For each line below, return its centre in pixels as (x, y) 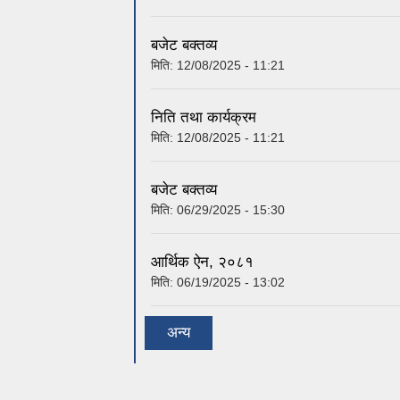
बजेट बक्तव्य (184, 121)
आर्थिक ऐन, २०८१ (202, 194)
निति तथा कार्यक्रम (204, 49)
